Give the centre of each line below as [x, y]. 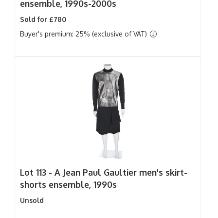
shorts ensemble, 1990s [68, 184]
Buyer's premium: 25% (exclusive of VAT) [84, 34]
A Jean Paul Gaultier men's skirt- [121, 172]
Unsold [32, 200]
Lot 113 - [37, 172]
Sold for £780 [43, 19]
